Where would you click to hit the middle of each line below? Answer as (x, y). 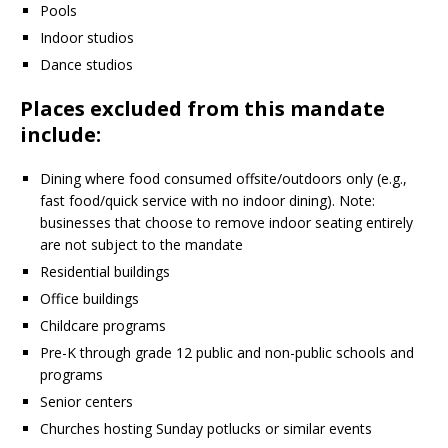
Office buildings (89, 299)
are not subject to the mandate (141, 245)
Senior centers (86, 402)
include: (60, 135)
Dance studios (86, 65)
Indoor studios (87, 38)
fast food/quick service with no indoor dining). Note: (207, 201)
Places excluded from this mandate (202, 109)
